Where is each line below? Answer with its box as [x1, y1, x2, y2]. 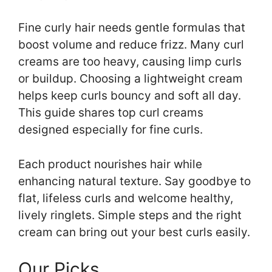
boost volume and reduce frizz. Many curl [18, 38, 244, 52]
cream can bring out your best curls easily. [18, 225, 250, 239]
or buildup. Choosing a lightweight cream [18, 72, 243, 86]
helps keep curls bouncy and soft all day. [18, 89, 241, 103]
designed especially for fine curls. [18, 123, 203, 137]
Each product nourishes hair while [18, 157, 202, 171]
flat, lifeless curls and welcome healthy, [18, 191, 233, 205]
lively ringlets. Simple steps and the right [18, 208, 242, 222]
